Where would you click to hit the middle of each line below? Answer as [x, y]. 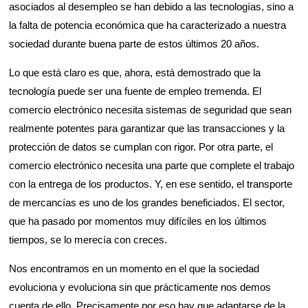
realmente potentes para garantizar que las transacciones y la [147, 129]
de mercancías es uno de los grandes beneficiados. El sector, [147, 203]
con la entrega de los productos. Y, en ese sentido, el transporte [151, 184]
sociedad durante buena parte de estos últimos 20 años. [134, 44]
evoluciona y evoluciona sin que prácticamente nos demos [140, 287]
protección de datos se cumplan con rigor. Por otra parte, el [141, 147]
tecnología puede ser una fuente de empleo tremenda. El [135, 91]
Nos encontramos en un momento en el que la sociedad [134, 269]
